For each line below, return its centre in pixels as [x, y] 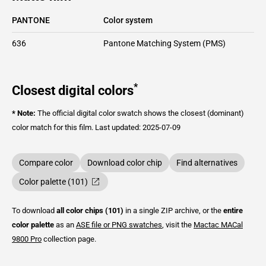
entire [233, 210]
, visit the [178, 224]
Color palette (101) [53, 181]
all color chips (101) [90, 210]
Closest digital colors [73, 90]
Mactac [206, 224]
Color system [128, 20]
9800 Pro [27, 239]
